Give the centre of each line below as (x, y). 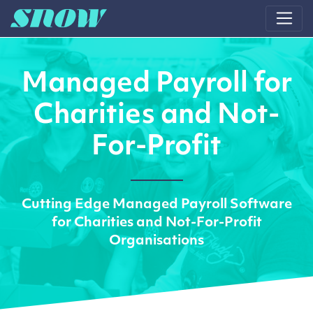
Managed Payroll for (156, 85)
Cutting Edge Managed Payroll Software (156, 205)
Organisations (156, 241)
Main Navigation (86, 28)
